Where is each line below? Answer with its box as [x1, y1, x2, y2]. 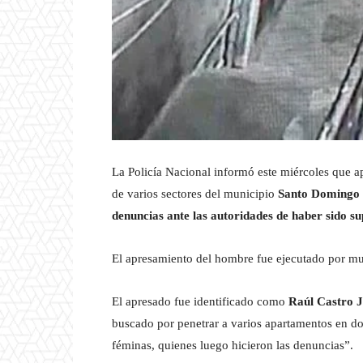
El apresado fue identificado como [112, 295, 288, 309]
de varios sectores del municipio [112, 187, 278, 201]
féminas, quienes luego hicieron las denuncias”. [112, 339, 353, 352]
